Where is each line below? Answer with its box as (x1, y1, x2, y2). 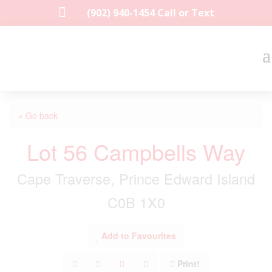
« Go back (18, 109, 58, 121)
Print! (177, 257, 200, 270)
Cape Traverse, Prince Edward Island (17, 168, 255, 189)
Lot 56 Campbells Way (27, 136, 245, 167)
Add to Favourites (101, 229, 176, 242)
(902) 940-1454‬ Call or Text (86, 6, 214, 19)
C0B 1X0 (107, 192, 165, 212)
